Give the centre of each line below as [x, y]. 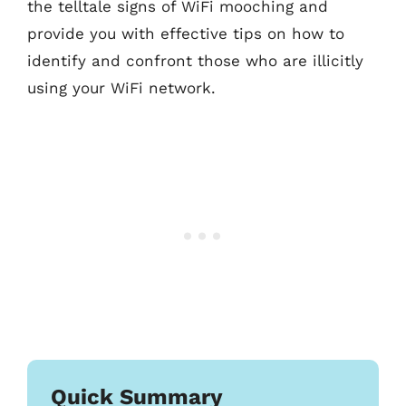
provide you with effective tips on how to [186, 33]
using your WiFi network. [121, 87]
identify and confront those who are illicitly [195, 60]
